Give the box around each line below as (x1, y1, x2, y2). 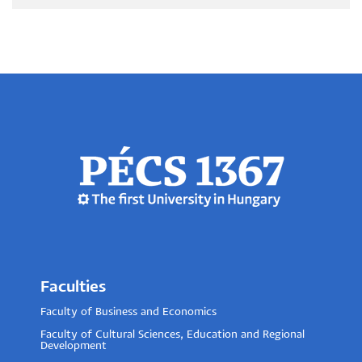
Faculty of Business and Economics (40, 306, 217, 318)
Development (40, 340, 107, 351)
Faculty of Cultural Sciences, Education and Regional (40, 329, 305, 340)
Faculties (40, 279, 106, 295)
